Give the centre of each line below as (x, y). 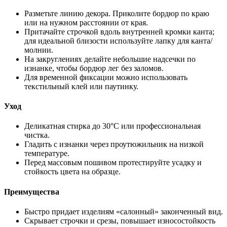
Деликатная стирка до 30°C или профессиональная (112, 126)
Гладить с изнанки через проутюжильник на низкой (114, 144)
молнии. (39, 50)
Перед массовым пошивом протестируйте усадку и (113, 163)
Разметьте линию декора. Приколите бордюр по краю (117, 13)
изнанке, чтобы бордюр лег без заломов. (94, 68)
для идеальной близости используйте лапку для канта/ (118, 41)
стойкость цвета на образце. (72, 172)
